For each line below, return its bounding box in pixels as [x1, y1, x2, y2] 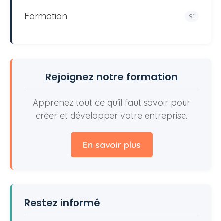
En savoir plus [82, 139, 141, 151]
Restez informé [24, 196, 100, 210]
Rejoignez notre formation [45, 70, 178, 84]
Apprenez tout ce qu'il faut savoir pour [33, 97, 190, 109]
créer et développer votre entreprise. [36, 110, 187, 122]
